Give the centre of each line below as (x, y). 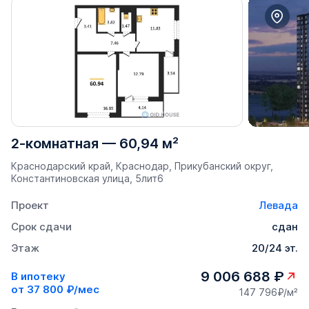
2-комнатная (55, 143)
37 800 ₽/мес (63, 290)
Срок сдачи (41, 226)
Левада (278, 205)
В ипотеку (38, 277)
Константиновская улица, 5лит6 (87, 178)
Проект (30, 205)
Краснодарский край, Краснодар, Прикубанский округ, (142, 166)
